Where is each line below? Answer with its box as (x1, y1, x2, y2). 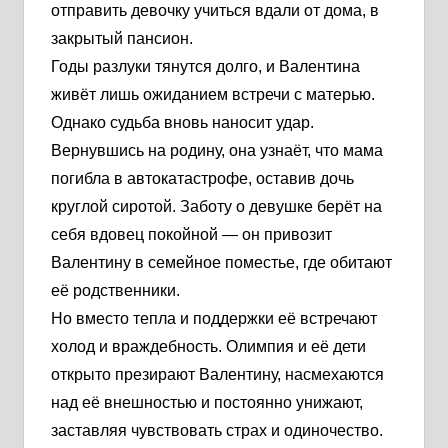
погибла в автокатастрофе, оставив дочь (51, 169, 354, 187)
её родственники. (51, 281, 180, 299)
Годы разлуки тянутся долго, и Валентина (51, 57, 360, 75)
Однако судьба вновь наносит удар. (51, 113, 314, 131)
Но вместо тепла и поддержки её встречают (51, 309, 377, 327)
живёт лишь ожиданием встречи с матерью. (51, 85, 375, 103)
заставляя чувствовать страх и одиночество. (51, 421, 383, 439)
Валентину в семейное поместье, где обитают (51, 253, 392, 271)
